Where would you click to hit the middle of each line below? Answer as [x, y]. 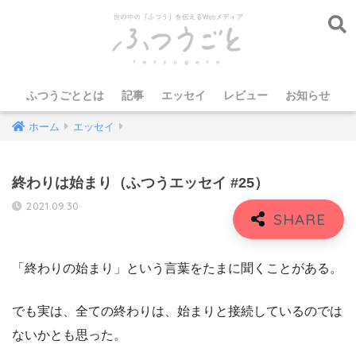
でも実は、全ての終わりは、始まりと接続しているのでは [177, 311]
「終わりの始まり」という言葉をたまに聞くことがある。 [177, 268]
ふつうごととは [65, 95]
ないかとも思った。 [69, 335]
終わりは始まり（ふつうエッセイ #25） [140, 183]
